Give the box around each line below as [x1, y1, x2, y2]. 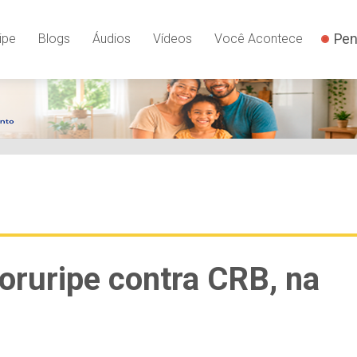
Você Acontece [214, 30, 303, 46]
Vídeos [152, 30, 192, 46]
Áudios [92, 30, 131, 46]
